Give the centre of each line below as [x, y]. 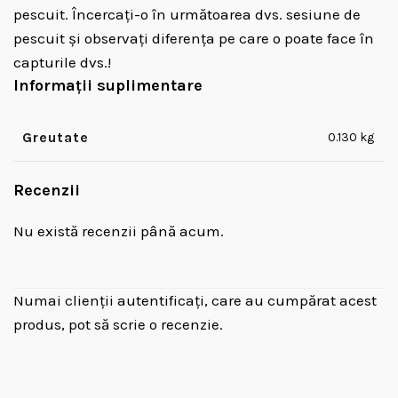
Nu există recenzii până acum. [119, 231]
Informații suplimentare [108, 85]
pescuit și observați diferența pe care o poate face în [194, 38]
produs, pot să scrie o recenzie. [118, 324]
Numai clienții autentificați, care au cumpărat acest [195, 300]
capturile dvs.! [62, 62]
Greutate [56, 137]
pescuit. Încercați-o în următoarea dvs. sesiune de [187, 14]
